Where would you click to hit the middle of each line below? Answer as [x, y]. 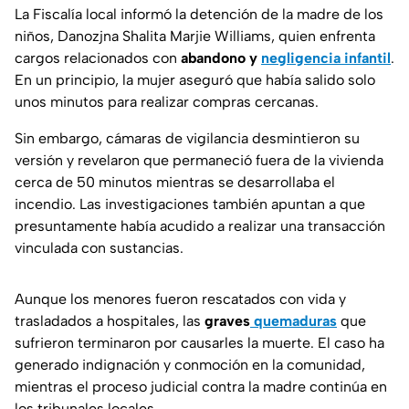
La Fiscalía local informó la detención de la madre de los [199, 15]
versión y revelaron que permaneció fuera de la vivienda [199, 161]
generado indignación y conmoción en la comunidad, [190, 365]
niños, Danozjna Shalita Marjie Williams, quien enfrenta [195, 37]
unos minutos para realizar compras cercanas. [167, 102]
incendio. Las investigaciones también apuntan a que [190, 204]
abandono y [219, 58]
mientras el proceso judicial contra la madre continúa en [201, 387]
